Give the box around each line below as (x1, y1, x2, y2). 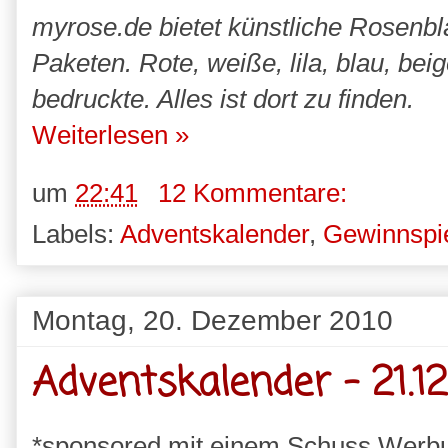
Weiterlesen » (32, 120, 189, 151)
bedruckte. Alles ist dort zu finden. (32, 84, 414, 115)
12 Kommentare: (158, 177, 354, 208)
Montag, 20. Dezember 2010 (32, 303, 393, 336)
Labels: (32, 218, 120, 249)
